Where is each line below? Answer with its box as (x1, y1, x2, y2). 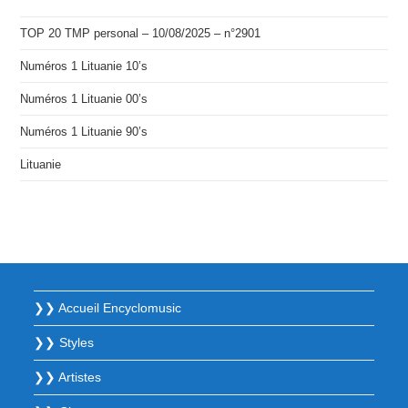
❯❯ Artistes (34, 370, 102, 384)
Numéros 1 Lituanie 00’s (20, 92, 148, 106)
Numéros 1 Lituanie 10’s (20, 59, 148, 73)
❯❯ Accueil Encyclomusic (34, 301, 182, 315)
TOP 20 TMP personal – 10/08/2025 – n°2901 (20, 26, 261, 40)
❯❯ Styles (34, 335, 95, 350)
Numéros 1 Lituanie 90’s (20, 125, 148, 138)
